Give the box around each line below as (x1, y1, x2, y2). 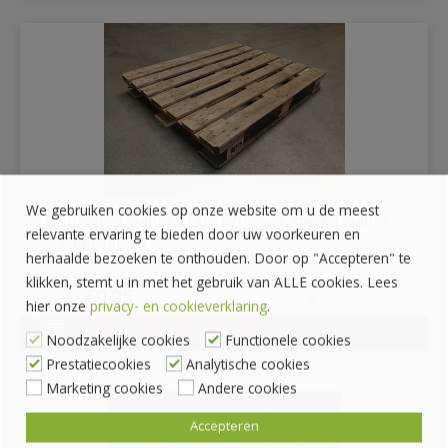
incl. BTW (347, 290, 403, 306)
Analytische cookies (186, 354, 310, 378)
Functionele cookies (225, 330, 351, 354)
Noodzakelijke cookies (46, 330, 190, 354)
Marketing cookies (46, 378, 163, 402)
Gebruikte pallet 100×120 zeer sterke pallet (45, 209, 389, 239)
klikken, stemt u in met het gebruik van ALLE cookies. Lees (26, 272, 398, 296)
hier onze (26, 296, 90, 320)
